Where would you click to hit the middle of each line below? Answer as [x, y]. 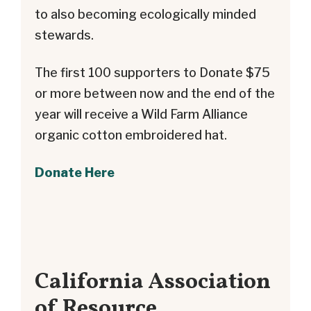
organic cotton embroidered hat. [131, 135]
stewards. [64, 35]
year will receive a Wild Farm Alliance [141, 115]
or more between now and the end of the [155, 94]
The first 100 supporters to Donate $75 [152, 73]
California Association [153, 282]
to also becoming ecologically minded [145, 15]
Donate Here [75, 173]
